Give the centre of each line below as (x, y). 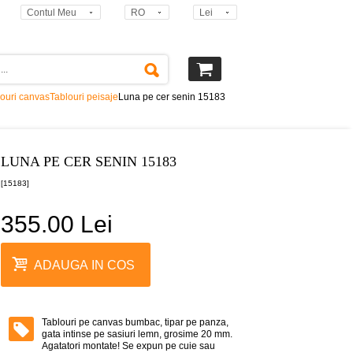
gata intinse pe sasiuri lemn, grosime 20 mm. (137, 334)
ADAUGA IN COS (84, 265)
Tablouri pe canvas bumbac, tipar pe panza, (135, 322)
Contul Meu (52, 13)
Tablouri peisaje (84, 97)
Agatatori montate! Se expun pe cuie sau (128, 346)
